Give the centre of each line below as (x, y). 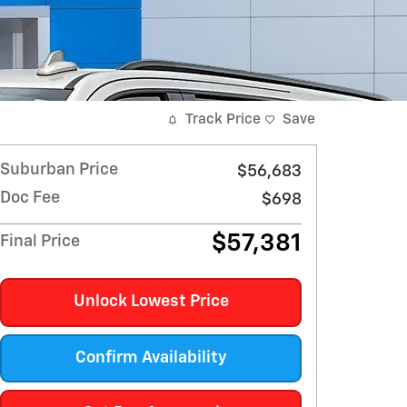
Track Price (223, 120)
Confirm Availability (151, 357)
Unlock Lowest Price (151, 302)
